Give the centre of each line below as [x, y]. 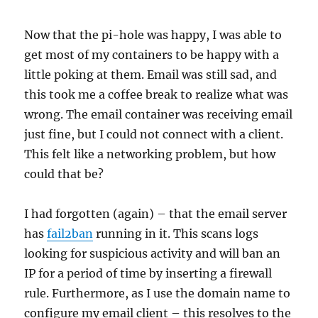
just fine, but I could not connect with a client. [154, 134]
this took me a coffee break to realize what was [157, 94]
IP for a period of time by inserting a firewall [148, 273]
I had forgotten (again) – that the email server [156, 213]
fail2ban [70, 233]
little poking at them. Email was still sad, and [151, 74]
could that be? [64, 174]
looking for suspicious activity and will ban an [153, 253]
